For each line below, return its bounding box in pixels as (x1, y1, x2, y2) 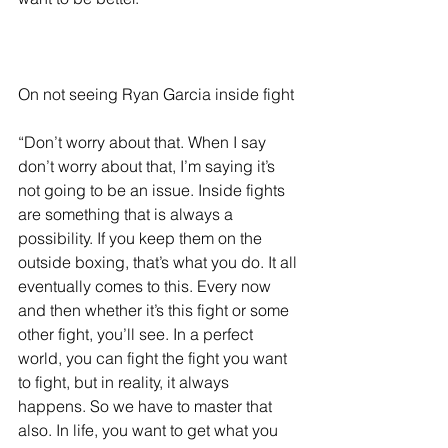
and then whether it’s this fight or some (18, 300, 293, 321)
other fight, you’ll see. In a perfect (18, 324, 257, 345)
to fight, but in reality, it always (18, 372, 233, 393)
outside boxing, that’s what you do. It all (18, 252, 301, 273)
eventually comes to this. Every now (18, 276, 275, 297)
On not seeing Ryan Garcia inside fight (18, 84, 294, 105)
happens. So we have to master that (18, 396, 276, 417)
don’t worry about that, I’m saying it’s (18, 156, 279, 177)
